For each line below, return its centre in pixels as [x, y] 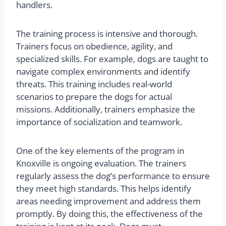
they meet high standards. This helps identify [104, 188]
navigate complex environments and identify [103, 71]
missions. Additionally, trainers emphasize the [106, 109]
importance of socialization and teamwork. [99, 122]
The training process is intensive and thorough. [107, 33]
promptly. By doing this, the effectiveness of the [109, 213]
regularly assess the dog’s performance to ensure [113, 176]
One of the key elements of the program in [100, 150]
